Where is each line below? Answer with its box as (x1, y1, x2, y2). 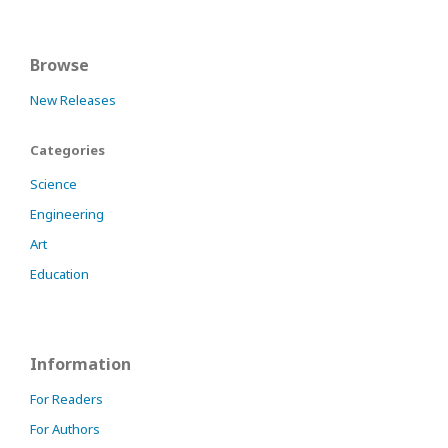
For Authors (30, 419, 100, 438)
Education (30, 264, 89, 283)
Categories (30, 140, 105, 159)
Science (30, 174, 77, 193)
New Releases (30, 90, 116, 109)
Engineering (30, 204, 104, 223)
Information (30, 352, 131, 375)
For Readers (30, 389, 103, 408)
